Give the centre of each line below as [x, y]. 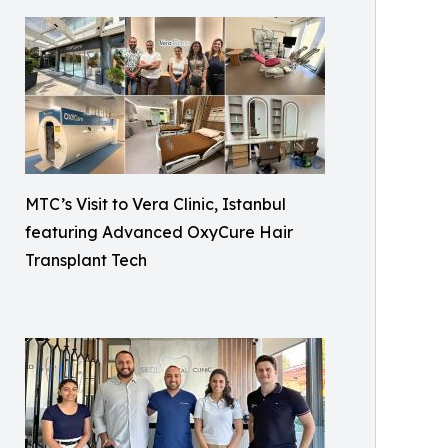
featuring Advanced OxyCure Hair [159, 232]
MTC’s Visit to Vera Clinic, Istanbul [155, 204]
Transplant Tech [86, 260]
